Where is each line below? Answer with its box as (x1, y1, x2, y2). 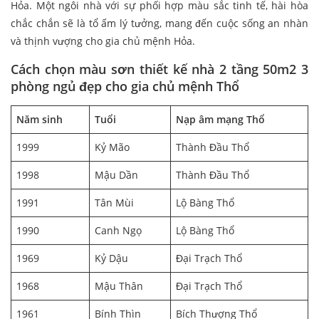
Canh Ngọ (95, 224, 142, 238)
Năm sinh (16, 113, 63, 127)
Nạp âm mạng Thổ (176, 113, 265, 127)
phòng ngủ (11, 78, 75, 95)
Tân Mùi (95, 196, 134, 210)
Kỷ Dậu (95, 251, 128, 266)
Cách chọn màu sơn (11, 61, 140, 78)
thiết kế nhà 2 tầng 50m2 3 (139, 61, 309, 78)
